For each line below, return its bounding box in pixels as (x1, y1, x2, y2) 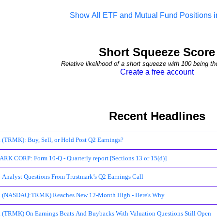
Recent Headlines (108, 109, 205, 123)
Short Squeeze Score (99, 46, 215, 59)
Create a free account (120, 68, 194, 76)
